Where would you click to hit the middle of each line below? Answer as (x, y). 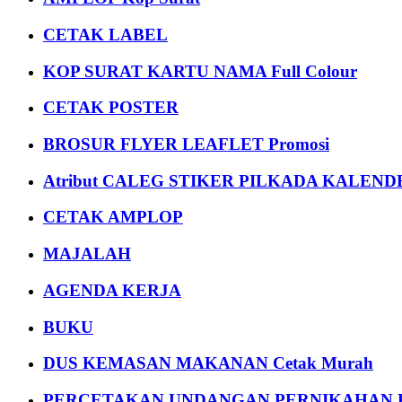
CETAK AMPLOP (113, 217)
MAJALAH (87, 254)
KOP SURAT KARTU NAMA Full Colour (200, 71)
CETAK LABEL (105, 34)
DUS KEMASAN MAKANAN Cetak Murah (208, 363)
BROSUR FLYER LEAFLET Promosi (186, 144)
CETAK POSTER (111, 108)
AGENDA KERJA (112, 290)
